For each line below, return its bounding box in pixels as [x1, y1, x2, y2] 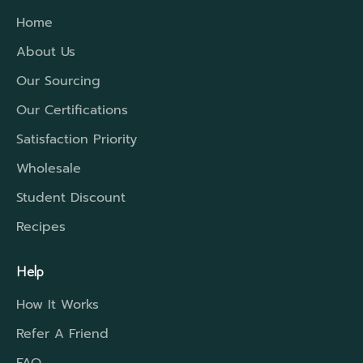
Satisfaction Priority [16, 129, 137, 149]
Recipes [16, 216, 66, 237]
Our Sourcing [16, 70, 100, 91]
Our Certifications [16, 100, 128, 120]
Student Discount [16, 187, 126, 207]
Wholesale [16, 158, 81, 178]
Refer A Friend [16, 323, 109, 344]
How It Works [16, 294, 99, 314]
